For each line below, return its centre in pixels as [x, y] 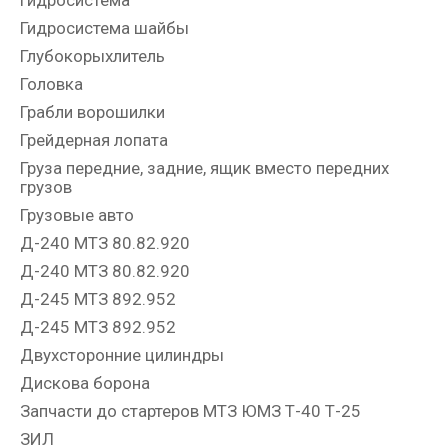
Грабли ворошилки [92, 112]
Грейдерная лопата [94, 140]
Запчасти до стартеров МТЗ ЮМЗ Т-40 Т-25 [190, 411]
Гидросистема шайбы [104, 28]
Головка [51, 84]
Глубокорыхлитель [92, 56]
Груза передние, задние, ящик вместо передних [204, 168]
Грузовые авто [77, 215]
